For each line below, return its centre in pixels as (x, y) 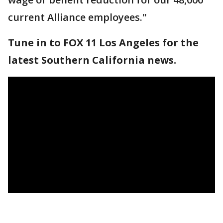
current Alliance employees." (77, 17)
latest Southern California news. (92, 60)
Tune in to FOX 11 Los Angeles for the (103, 43)
